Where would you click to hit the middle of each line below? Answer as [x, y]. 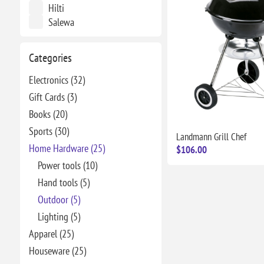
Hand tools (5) [63, 182]
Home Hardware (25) [67, 148]
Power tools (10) [67, 165]
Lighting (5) [59, 217]
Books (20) [48, 114]
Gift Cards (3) [52, 97]
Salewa [61, 22]
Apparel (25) [51, 234]
